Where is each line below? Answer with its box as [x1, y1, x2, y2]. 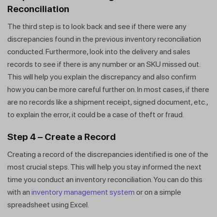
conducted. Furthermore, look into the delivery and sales [7, 47, 190, 57]
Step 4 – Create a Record [7, 131, 118, 143]
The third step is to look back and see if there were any [7, 22, 186, 31]
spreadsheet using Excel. [7, 200, 91, 210]
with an [7, 187, 31, 197]
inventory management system [31, 187, 135, 197]
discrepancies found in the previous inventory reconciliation [7, 34, 201, 44]
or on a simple [135, 187, 181, 197]
